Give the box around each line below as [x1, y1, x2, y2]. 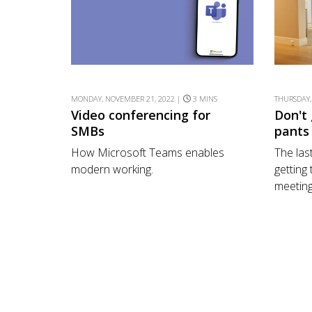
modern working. [71, 162, 153, 178]
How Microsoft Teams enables [71, 145, 224, 161]
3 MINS [193, 93, 217, 104]
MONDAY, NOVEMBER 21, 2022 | [71, 93, 183, 104]
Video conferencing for [71, 106, 210, 123]
